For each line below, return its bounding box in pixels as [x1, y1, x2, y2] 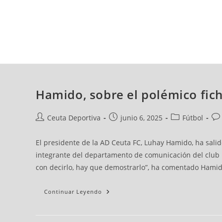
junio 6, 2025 [120, 113, 163, 123]
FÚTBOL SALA [140, 48, 181, 59]
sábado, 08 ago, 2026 [55, 8, 115, 18]
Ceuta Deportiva [47, 113, 101, 123]
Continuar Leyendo [44, 188, 102, 196]
